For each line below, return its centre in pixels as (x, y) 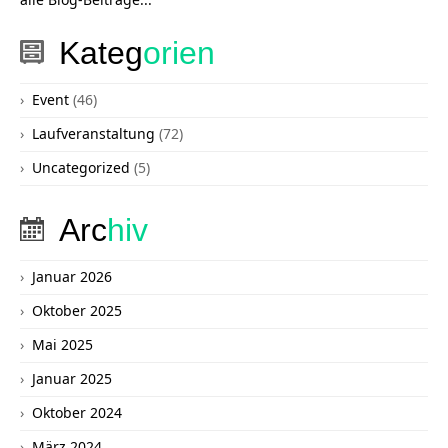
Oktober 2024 (77, 413)
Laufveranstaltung (93, 134)
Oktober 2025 (77, 311)
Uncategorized (81, 168)
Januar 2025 (72, 379)
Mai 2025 (62, 345)
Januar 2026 (72, 277)
